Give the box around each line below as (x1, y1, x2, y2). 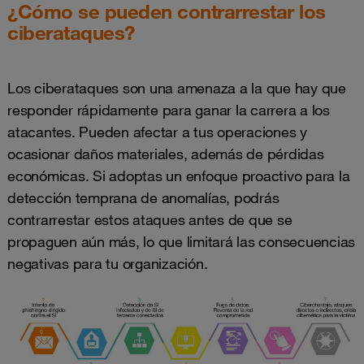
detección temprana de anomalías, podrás (7, 188, 279, 206)
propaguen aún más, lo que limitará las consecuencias (7, 232, 355, 250)
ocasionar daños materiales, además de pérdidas (7, 145, 324, 162)
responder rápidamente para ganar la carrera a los (7, 101, 330, 119)
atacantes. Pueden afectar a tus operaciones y (7, 123, 307, 141)
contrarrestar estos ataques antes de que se (7, 210, 292, 228)
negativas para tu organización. (7, 254, 208, 272)
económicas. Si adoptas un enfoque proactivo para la (7, 167, 350, 184)
